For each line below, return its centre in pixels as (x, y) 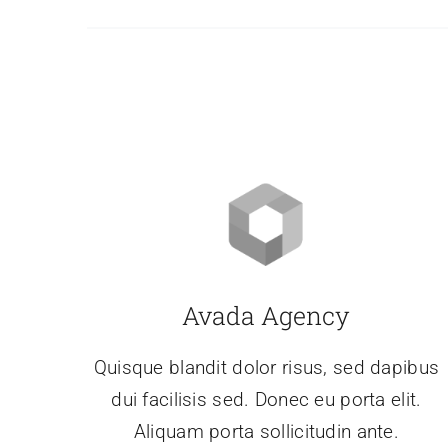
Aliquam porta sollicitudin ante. (266, 432)
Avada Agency (266, 316)
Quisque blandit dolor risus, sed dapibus (266, 368)
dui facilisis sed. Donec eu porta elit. (266, 400)
